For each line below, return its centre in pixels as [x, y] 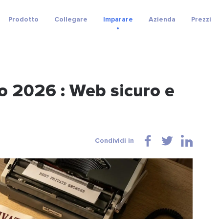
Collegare [71, 19]
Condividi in [114, 141]
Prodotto [23, 19]
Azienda [162, 19]
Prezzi [201, 19]
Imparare [118, 19]
